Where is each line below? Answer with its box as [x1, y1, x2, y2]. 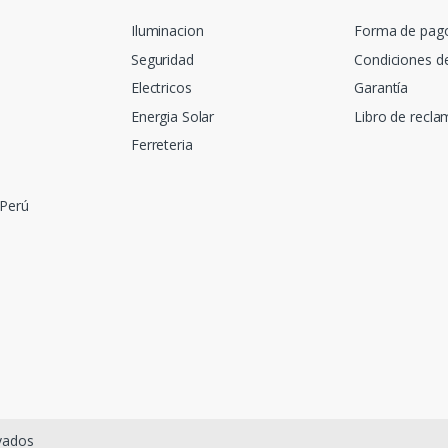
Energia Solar [131, 106, 215, 126]
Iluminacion [131, 21, 204, 41]
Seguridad [131, 49, 194, 69]
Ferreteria [131, 135, 193, 155]
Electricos [131, 78, 192, 98]
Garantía [354, 78, 409, 98]
